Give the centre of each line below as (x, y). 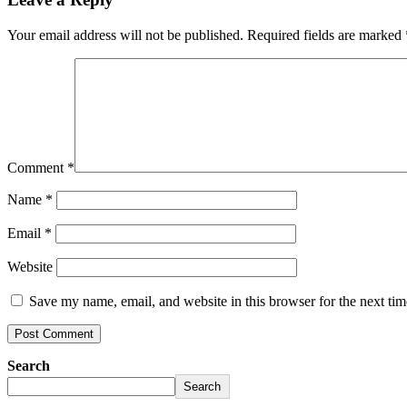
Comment (37, 168)
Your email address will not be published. (125, 35)
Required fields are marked (326, 35)
